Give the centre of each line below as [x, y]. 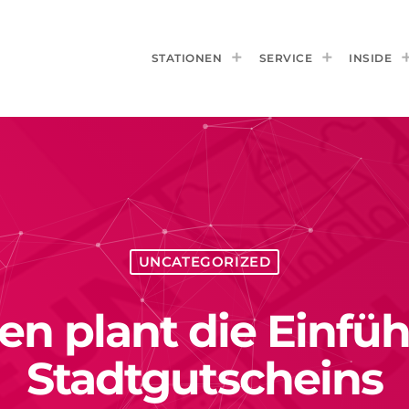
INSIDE [370, 58]
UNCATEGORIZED [204, 262]
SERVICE [285, 58]
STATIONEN [186, 58]
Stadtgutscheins [204, 378]
